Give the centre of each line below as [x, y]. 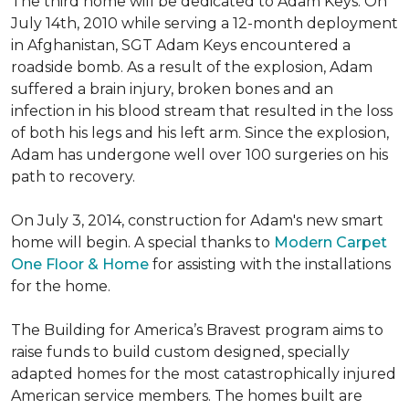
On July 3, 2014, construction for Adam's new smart [197, 220]
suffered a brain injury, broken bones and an [172, 89]
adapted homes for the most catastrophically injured [204, 374]
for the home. [61, 286]
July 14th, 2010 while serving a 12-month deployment [204, 23]
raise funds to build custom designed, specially [180, 352]
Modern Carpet [330, 242]
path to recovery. [73, 177]
